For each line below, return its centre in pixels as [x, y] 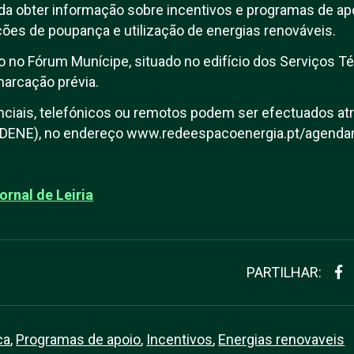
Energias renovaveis [282, 339]
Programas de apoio [79, 339]
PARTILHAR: [284, 272]
